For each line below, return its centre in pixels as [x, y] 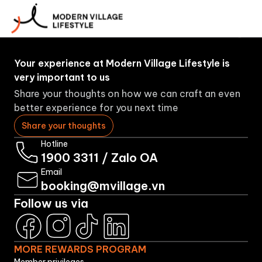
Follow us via [51, 203]
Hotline [54, 144]
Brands [208, 19]
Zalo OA [135, 158]
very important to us [62, 77]
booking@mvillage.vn [103, 186]
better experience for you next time [96, 108]
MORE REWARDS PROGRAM [80, 249]
